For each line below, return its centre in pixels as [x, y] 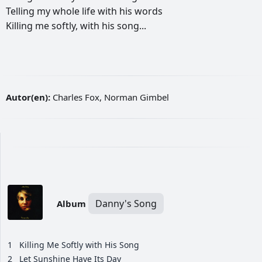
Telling [21, 11]
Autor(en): [28, 97]
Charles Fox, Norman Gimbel [110, 97]
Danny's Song [126, 204]
